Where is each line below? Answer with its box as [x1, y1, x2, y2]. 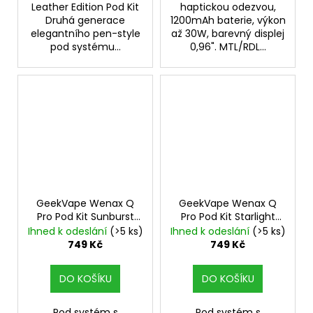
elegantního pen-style [30, 27, 140, 41]
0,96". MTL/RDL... [189, 40, 266, 54]
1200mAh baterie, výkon [170, 13, 286, 28]
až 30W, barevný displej [171, 27, 284, 41]
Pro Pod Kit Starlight [180, 209, 275, 224]
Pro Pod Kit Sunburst [36, 209, 134, 224]
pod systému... [50, 40, 121, 54]
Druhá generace [45, 13, 125, 28]
